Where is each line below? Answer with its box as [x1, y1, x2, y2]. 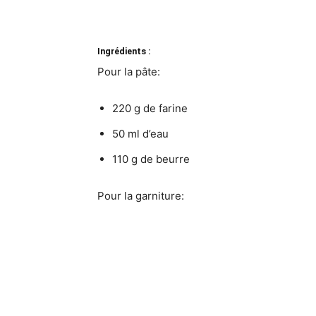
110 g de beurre [112, 152, 190, 166]
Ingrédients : [97, 46, 151, 56]
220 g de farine [112, 102, 188, 115]
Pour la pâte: [97, 65, 160, 78]
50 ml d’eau [112, 127, 169, 140]
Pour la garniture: [97, 189, 184, 202]
